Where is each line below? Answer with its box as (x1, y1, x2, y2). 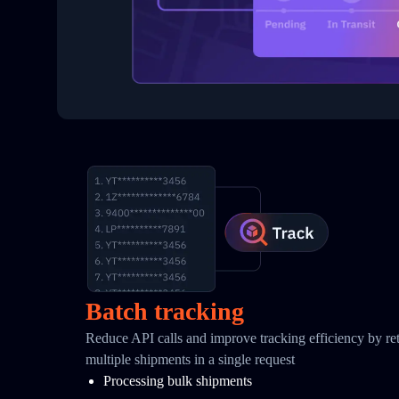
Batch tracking (85, 297, 244, 325)
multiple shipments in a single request (85, 352, 295, 367)
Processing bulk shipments (103, 373, 252, 388)
